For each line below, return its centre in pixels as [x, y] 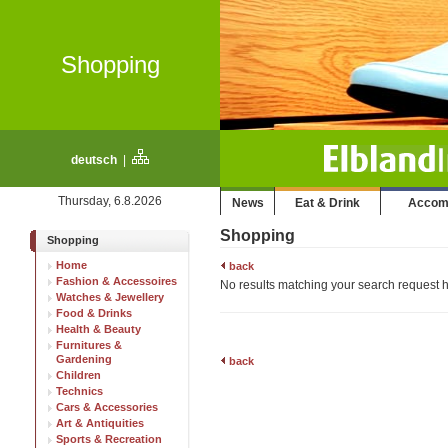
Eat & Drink [327, 203]
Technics [79, 391]
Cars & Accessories [107, 407]
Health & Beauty [98, 329]
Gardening [84, 359]
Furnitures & [89, 345]
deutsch [94, 160]
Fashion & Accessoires [116, 281]
